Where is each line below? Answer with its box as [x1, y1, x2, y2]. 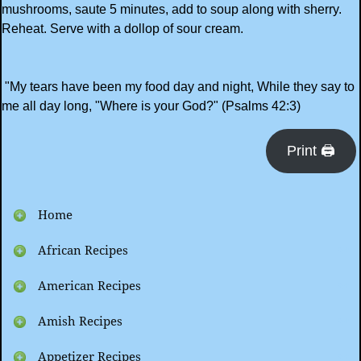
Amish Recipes [38, 314, 122, 330]
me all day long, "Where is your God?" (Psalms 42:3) [2, 98, 301, 113]
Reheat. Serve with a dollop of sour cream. [2, 21, 243, 35]
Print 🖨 [286, 142, 335, 159]
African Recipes [38, 243, 128, 259]
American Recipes [38, 279, 141, 294]
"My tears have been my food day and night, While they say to [2, 79, 355, 93]
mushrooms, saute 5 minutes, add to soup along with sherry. [2, 2, 342, 16]
